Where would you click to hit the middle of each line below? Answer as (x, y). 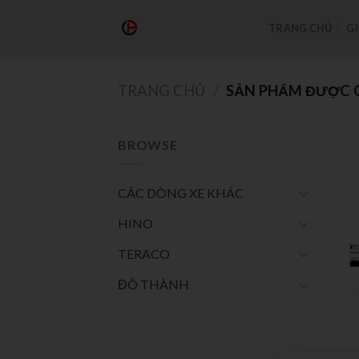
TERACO (144, 254)
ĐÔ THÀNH (153, 284)
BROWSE (148, 144)
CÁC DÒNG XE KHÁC (181, 193)
